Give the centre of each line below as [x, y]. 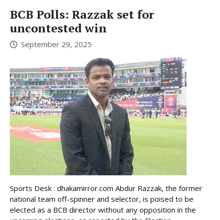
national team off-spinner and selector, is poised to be [102, 199]
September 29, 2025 [56, 44]
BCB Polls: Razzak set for [82, 14]
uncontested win [58, 28]
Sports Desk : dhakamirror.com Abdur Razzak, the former [106, 188]
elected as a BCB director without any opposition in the [103, 209]
